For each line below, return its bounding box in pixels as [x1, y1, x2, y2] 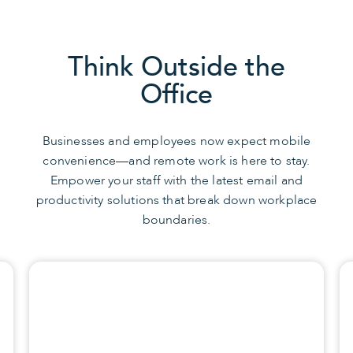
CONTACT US [49, 281, 169, 300]
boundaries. [142, 211, 211, 229]
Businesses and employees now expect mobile [42, 132, 311, 150]
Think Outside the [68, 49, 285, 86]
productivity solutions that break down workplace [35, 191, 318, 210]
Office [140, 76, 213, 113]
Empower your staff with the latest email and [50, 172, 303, 190]
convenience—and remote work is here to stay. [43, 152, 310, 170]
